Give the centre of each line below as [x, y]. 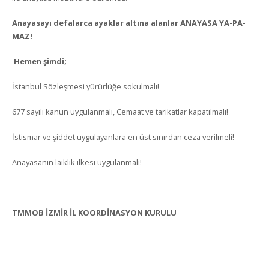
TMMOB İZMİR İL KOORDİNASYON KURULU [94, 213]
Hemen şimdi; [40, 61]
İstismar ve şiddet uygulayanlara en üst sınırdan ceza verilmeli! [123, 137]
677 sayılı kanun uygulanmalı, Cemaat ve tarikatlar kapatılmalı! [120, 112]
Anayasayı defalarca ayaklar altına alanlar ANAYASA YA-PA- [129, 23]
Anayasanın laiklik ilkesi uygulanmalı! [77, 162]
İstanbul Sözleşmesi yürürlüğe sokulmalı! [86, 86]
